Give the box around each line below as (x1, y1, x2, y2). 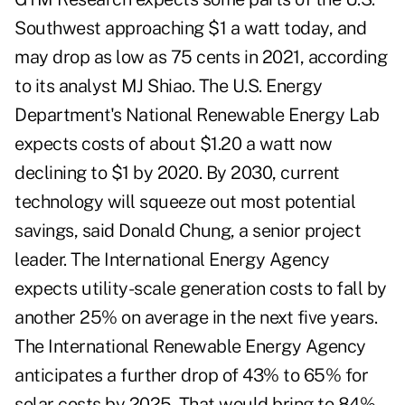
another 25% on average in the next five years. (14, 306, 381, 329)
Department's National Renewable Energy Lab (14, 104, 379, 127)
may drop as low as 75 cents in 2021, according (14, 46, 387, 69)
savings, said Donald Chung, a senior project (14, 220, 361, 242)
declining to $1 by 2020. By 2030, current (14, 162, 340, 184)
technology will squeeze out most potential (14, 191, 355, 213)
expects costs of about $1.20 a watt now (14, 133, 333, 155)
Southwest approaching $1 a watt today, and (14, 17, 366, 40)
